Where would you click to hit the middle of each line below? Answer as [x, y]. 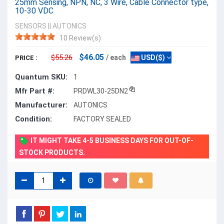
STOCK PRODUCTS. [52, 152]
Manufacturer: [41, 105]
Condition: [33, 119]
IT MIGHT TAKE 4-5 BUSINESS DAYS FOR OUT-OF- [111, 140]
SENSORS [31, 26]
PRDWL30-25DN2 [101, 91]
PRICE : [26, 57]
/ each [116, 57]
